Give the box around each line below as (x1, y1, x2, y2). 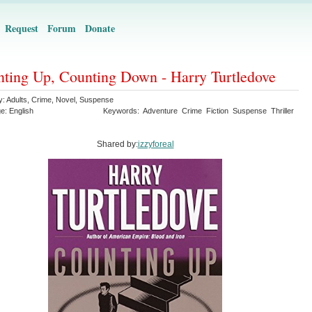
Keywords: (103, 107, 143, 115)
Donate (85, 21, 115, 36)
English (9, 107, 33, 115)
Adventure (143, 107, 178, 115)
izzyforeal (137, 139, 174, 149)
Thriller (271, 107, 294, 115)
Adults (6, 95, 27, 104)
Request (5, 21, 38, 36)
